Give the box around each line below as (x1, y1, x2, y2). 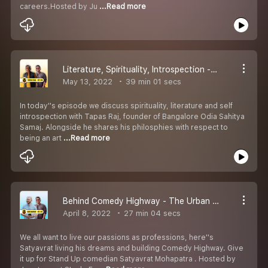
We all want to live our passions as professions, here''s (20, 233, 214, 242)
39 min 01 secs (123, 77, 181, 86)
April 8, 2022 (63, 208, 111, 218)
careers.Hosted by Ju (20, 2, 99, 11)
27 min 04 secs (121, 208, 181, 218)
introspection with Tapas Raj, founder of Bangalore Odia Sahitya (20, 112, 245, 121)
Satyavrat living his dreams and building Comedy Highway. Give (20, 243, 243, 252)
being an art (20, 133, 63, 142)
